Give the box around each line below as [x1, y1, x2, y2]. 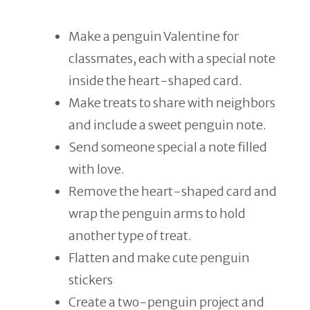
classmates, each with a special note [69, 51, 275, 66]
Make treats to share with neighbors [69, 95, 275, 111]
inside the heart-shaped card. [69, 73, 242, 89]
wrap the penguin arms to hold [69, 206, 246, 221]
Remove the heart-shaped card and [69, 183, 277, 199]
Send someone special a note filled [69, 139, 267, 155]
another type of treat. [69, 228, 192, 244]
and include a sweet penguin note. [69, 117, 266, 133]
